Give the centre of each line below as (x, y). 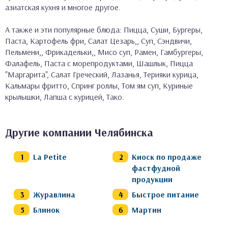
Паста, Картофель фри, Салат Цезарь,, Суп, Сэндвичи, (98, 40)
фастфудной (156, 168)
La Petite (50, 156)
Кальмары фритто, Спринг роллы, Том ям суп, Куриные (99, 85)
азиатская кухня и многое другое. (63, 7)
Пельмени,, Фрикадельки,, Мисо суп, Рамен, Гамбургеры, (104, 52)
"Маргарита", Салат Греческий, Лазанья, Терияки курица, (102, 74)
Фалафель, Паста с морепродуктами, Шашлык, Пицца (99, 63)
